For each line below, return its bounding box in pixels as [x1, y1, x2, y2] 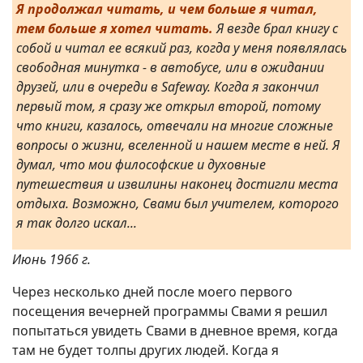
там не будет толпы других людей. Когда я [12, 341, 279, 360]
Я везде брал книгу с [216, 19, 338, 38]
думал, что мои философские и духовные [16, 156, 266, 174]
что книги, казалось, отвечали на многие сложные [16, 117, 333, 135]
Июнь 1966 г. [12, 250, 91, 269]
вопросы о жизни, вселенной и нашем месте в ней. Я [16, 136, 340, 155]
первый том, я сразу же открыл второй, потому [16, 97, 320, 116]
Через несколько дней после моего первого [12, 283, 293, 301]
